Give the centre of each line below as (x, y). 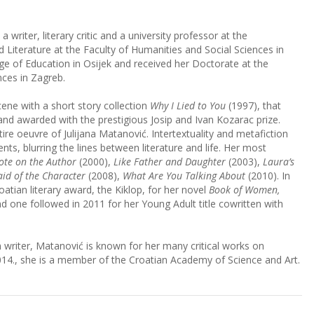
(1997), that (253, 105)
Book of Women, (244, 190)
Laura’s (279, 162)
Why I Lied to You (188, 105)
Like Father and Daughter (170, 162)
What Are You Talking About (184, 176)
